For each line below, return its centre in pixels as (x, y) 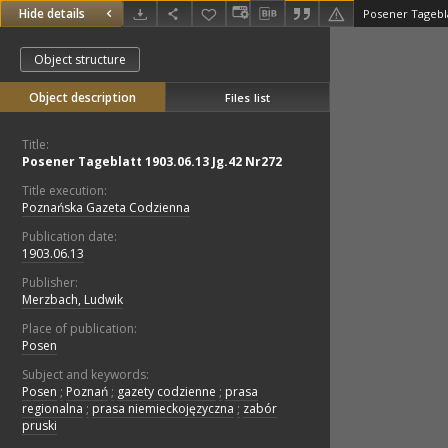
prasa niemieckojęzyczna (163, 409)
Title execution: (64, 191)
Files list (247, 97)
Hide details (52, 14)
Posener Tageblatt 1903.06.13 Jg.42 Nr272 (152, 162)
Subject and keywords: (85, 375)
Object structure (80, 60)
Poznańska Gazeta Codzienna (106, 208)
